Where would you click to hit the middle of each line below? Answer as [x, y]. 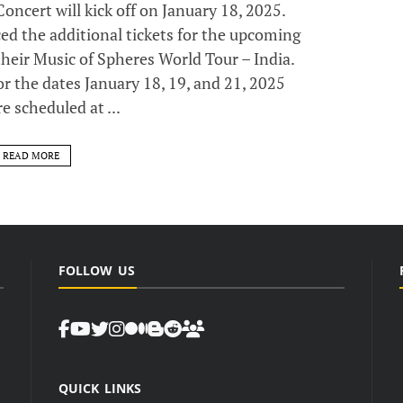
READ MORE [31, 156]
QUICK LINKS [100, 389]
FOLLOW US [97, 271]
